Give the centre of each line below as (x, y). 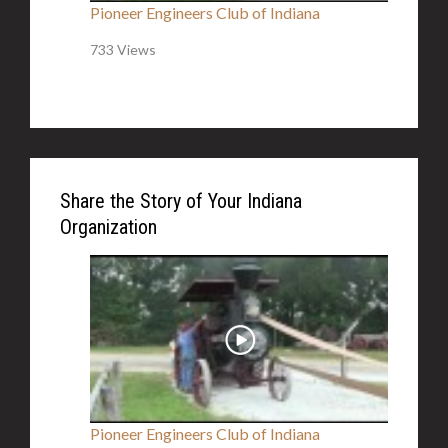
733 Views (123, 49)
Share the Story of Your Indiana (181, 201)
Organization (108, 227)
